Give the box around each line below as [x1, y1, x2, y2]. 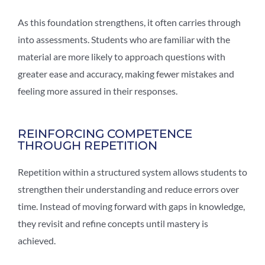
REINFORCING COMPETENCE [18, 126, 192, 141]
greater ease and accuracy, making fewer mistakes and [18, 67, 234, 79]
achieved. [18, 234, 56, 246]
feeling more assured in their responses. [18, 85, 177, 96]
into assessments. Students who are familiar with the [18, 33, 230, 45]
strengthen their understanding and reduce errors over [18, 183, 239, 195]
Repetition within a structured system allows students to [18, 166, 247, 177]
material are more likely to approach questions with [18, 50, 225, 62]
